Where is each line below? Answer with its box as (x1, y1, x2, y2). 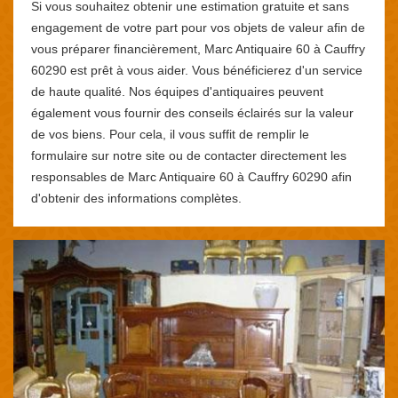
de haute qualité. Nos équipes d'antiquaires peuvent (31, 84, 323, 99)
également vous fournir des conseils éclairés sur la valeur (31, 105, 354, 120)
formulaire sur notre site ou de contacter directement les (31, 147, 346, 163)
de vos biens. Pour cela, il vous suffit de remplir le (31, 126, 309, 141)
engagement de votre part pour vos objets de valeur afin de (31, 20, 365, 35)
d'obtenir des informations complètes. (31, 190, 242, 205)
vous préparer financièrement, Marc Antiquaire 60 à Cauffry (31, 41, 365, 56)
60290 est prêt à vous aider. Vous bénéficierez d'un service (31, 62, 362, 77)
